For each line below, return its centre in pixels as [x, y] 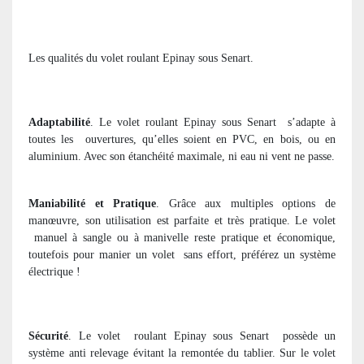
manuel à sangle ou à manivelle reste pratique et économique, [185, 237]
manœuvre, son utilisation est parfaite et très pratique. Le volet [182, 220]
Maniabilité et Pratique [93, 203]
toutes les [54, 139]
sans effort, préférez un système [260, 254]
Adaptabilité [59, 122]
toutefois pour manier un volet [102, 254]
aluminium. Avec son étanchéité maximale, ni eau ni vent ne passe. [182, 156]
